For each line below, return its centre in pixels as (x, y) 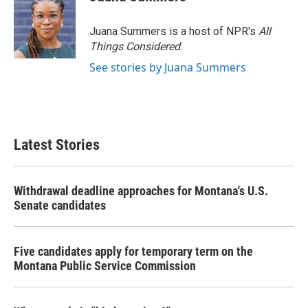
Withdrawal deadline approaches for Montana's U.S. (141, 191)
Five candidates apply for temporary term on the (133, 251)
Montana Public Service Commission (105, 266)
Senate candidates (60, 205)
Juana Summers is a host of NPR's (174, 31)
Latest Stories (57, 145)
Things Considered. (136, 46)
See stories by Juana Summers (168, 67)
